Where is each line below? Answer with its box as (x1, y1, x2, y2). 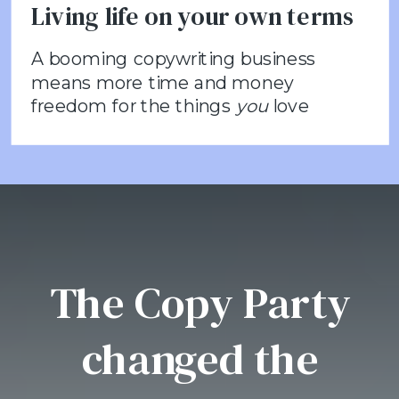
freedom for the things (31, 94, 236, 118)
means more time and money (31, 70, 295, 94)
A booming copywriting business (31, 47, 316, 70)
